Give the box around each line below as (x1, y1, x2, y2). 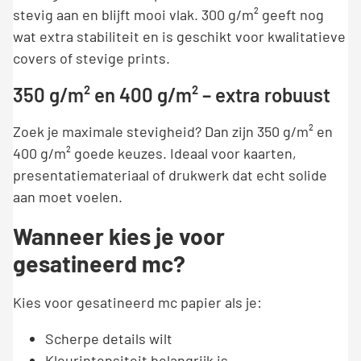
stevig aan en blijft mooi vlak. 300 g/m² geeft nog (13, 6, 324, 24)
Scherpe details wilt (45, 330, 172, 348)
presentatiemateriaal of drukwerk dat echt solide (13, 166, 327, 185)
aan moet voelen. (13, 188, 122, 206)
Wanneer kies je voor (13, 222, 225, 251)
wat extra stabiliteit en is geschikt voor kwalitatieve (13, 27, 346, 46)
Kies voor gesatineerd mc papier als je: (13, 293, 262, 312)
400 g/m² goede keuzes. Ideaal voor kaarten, (13, 144, 297, 163)
